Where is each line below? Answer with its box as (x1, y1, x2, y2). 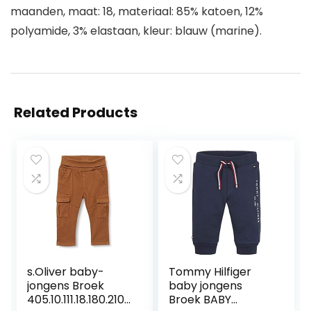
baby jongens (169, 278, 243, 294)
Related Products (14, 103, 137, 122)
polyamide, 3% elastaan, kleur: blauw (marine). (10, 23, 262, 39)
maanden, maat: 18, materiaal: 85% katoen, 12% (10, 3, 263, 19)
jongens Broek (27, 278, 105, 294)
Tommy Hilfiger (169, 264, 252, 280)
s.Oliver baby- (27, 264, 105, 280)
